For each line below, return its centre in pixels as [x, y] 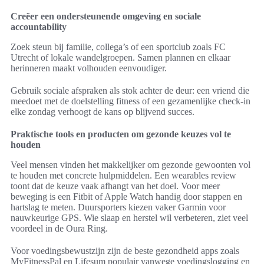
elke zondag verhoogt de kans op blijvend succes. [103, 112]
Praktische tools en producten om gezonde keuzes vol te [121, 134]
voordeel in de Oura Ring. [59, 229]
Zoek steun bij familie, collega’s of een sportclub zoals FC [118, 47]
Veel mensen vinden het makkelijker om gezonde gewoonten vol [131, 165]
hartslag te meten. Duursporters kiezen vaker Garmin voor [118, 207]
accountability [39, 27]
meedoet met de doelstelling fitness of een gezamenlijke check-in [131, 101]
